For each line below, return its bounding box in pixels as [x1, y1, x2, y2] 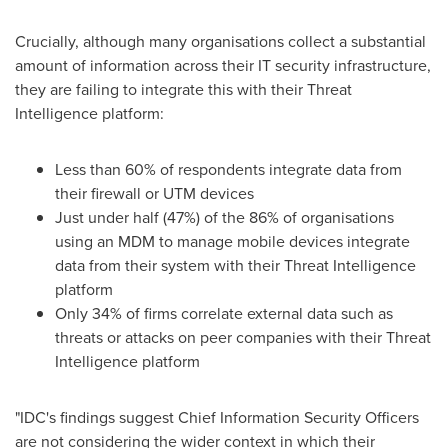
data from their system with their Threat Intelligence [55, 254, 416, 277]
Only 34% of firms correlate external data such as [55, 302, 393, 325]
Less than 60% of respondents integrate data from [55, 158, 402, 181]
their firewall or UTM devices [55, 182, 254, 205]
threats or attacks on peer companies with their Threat [55, 326, 431, 349]
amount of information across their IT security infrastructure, [15, 54, 431, 77]
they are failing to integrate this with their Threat [15, 78, 352, 101]
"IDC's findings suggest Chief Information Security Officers [15, 406, 419, 429]
